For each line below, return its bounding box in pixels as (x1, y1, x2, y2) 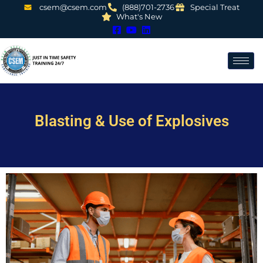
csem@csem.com (39, 2, 107, 12)
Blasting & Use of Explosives (34, 112, 229, 130)
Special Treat (190, 2, 240, 12)
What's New (116, 12, 163, 21)
